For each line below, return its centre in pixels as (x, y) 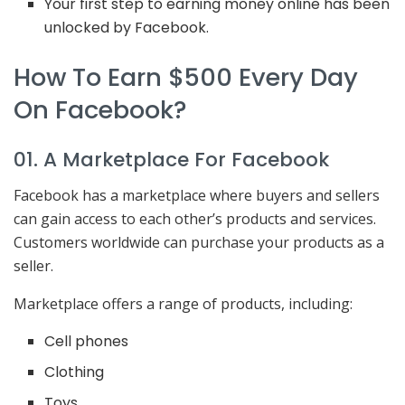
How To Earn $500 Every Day (186, 78)
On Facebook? (100, 110)
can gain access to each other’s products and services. (195, 218)
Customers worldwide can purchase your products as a (199, 242)
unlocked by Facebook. (127, 28)
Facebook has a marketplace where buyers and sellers (197, 195)
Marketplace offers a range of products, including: (183, 303)
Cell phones (87, 341)
